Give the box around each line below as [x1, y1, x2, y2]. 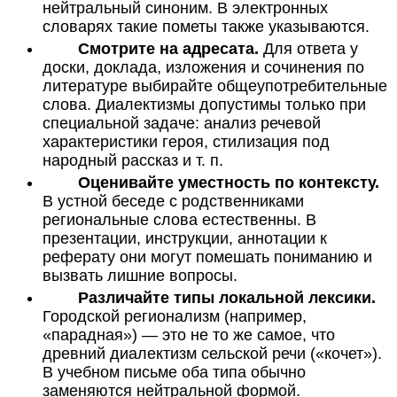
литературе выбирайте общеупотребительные [43, 76, 387, 95]
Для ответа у [259, 39, 358, 58]
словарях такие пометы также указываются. [43, 17, 370, 35]
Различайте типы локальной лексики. [78, 288, 376, 307]
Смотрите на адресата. [78, 39, 259, 58]
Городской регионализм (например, [43, 307, 307, 325]
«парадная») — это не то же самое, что [43, 325, 335, 344]
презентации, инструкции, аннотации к [43, 229, 327, 247]
